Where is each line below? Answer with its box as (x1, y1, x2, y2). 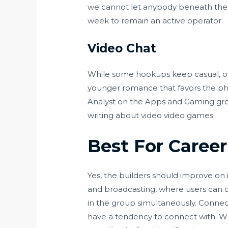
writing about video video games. (88, 110, 215, 120)
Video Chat (88, 41, 157, 55)
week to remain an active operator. (88, 15, 223, 25)
